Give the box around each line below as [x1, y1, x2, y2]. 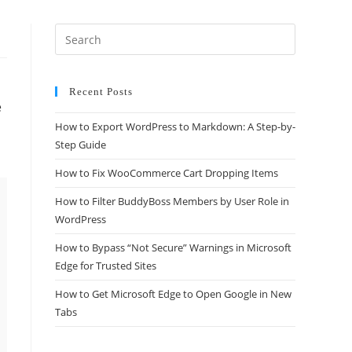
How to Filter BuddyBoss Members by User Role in [55, 194, 289, 208]
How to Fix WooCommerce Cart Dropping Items [55, 166, 278, 180]
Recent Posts [69, 86, 133, 97]
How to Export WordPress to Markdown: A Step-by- [55, 119, 295, 134]
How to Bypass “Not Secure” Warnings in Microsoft [55, 240, 291, 255]
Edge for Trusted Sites [55, 258, 156, 273]
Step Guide [55, 137, 106, 152]
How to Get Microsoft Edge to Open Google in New [55, 287, 291, 301]
